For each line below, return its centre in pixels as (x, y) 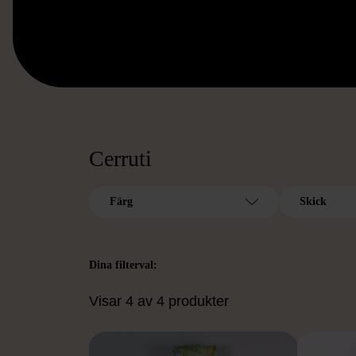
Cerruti (120, 159)
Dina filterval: (123, 265)
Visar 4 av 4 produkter (159, 301)
